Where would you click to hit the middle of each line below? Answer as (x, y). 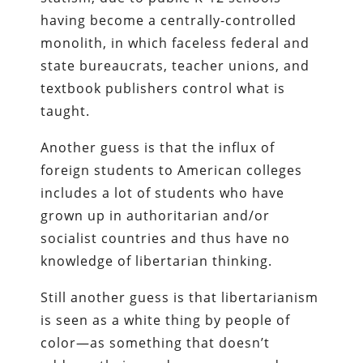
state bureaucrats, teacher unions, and (175, 65)
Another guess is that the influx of (158, 147)
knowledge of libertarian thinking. (157, 261)
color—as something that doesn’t (156, 342)
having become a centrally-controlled (169, 20)
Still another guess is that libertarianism (180, 297)
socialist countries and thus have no (166, 238)
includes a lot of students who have (163, 192)
